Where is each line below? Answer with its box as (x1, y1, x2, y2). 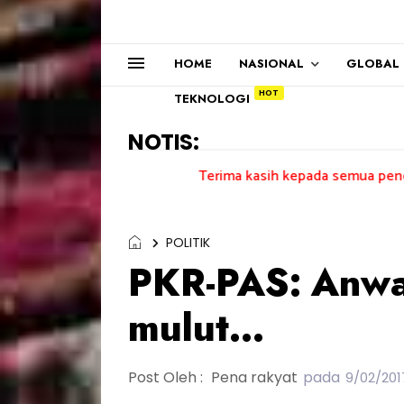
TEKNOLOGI (174, 90, 250, 107)
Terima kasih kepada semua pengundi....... (119, 164, 379, 188)
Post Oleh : (128, 367, 207, 388)
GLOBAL (346, 55, 399, 72)
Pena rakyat (211, 367, 298, 388)
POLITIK (166, 234, 210, 252)
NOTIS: (128, 127, 198, 157)
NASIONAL (239, 55, 304, 72)
